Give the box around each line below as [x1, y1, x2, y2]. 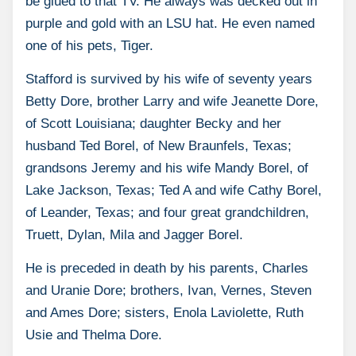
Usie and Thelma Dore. [25, 327, 162, 342]
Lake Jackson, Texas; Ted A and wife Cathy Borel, [25, 182, 322, 198]
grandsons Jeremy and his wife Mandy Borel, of [25, 160, 308, 176]
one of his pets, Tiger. [25, 37, 153, 53]
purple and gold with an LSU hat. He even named [25, 15, 315, 31]
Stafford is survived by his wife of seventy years [25, 71, 312, 87]
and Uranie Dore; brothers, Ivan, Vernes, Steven [25, 282, 311, 298]
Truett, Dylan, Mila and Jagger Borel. [25, 226, 243, 242]
